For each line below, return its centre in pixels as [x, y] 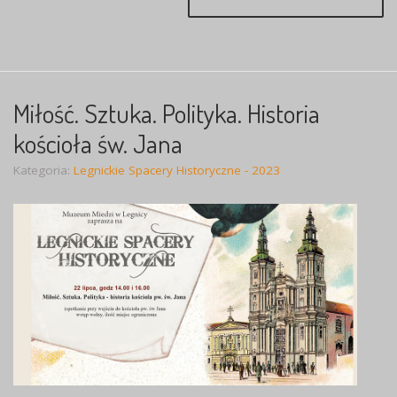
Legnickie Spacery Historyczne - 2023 [177, 170]
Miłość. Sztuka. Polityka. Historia [167, 113]
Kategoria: [43, 170]
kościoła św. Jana [98, 143]
